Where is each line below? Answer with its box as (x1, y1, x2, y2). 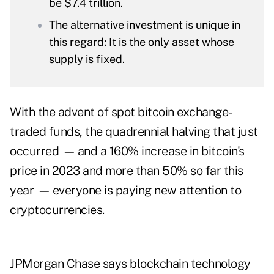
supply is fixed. (49, 53, 125, 66)
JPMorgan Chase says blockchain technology (10, 256, 251, 272)
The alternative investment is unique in (49, 18, 240, 32)
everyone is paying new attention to (52, 183, 241, 198)
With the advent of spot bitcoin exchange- (10, 105, 232, 120)
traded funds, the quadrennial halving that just (10, 124, 258, 139)
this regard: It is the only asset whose (49, 35, 234, 49)
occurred (10, 144, 59, 159)
